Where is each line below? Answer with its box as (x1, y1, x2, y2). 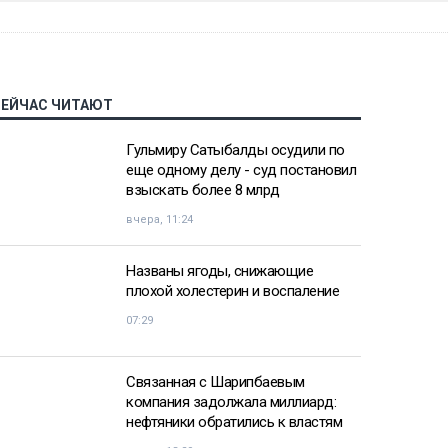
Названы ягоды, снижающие (126, 261, 313, 280)
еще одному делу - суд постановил (126, 160, 356, 179)
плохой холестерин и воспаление (126, 281, 339, 300)
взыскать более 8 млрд (126, 180, 280, 199)
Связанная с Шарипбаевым (126, 372, 305, 391)
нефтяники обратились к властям (126, 412, 342, 431)
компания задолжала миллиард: (126, 392, 336, 411)
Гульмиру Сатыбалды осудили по (126, 140, 345, 159)
